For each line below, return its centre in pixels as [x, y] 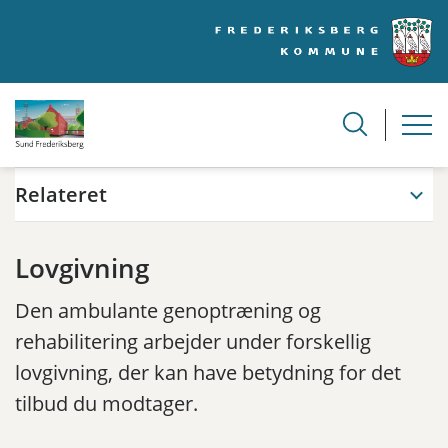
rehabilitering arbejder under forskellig [193, 341]
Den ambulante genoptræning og [168, 310]
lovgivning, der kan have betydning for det [208, 372]
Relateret [61, 194]
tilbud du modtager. [106, 403]
